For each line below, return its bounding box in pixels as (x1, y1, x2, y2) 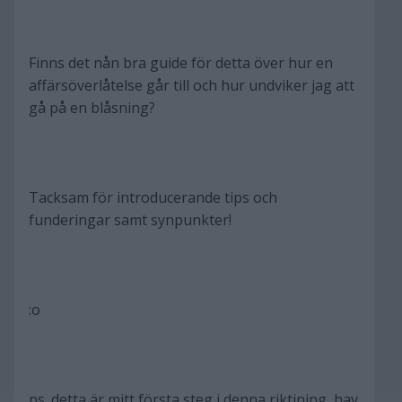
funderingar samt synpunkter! (29, 210, 232, 230)
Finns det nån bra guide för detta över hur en (29, 53, 333, 73)
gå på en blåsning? (29, 98, 155, 118)
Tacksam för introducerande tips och (29, 188, 277, 207)
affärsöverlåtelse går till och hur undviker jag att (29, 75, 354, 95)
